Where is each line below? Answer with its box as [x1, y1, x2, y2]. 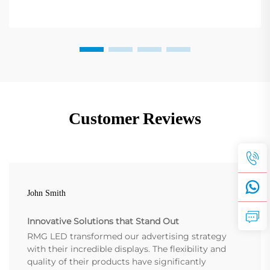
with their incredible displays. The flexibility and [27, 243, 226, 254]
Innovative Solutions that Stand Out [27, 215, 179, 227]
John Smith [27, 188, 66, 198]
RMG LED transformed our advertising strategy [27, 230, 227, 242]
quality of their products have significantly [27, 256, 206, 267]
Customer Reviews [69, 108, 201, 128]
